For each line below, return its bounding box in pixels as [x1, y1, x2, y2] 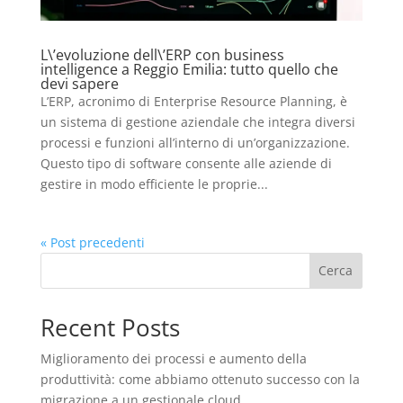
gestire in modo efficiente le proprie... [40, 175, 268, 193]
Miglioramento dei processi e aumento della [40, 349, 307, 367]
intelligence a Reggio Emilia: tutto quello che [40, 58, 338, 79]
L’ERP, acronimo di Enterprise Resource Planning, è [40, 92, 347, 110]
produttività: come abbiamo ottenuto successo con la [40, 370, 360, 388]
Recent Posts [40, 310, 180, 344]
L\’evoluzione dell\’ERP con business [40, 44, 284, 65]
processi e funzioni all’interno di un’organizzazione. [40, 133, 350, 151]
